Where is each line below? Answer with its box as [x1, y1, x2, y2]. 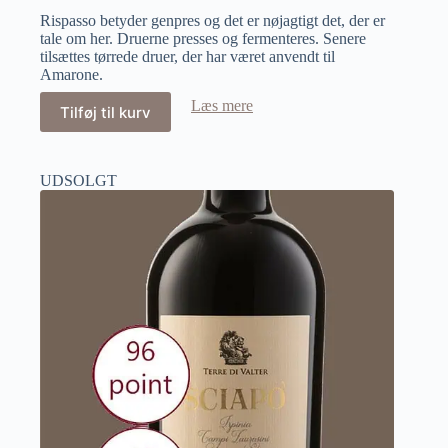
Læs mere [191, 97, 253, 115]
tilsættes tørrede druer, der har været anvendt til [40, 48, 335, 66]
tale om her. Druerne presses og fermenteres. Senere [40, 30, 366, 48]
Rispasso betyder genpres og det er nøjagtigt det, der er [40, 12, 385, 30]
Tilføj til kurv [60, 102, 151, 122]
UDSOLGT [40, 172, 117, 190]
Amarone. [40, 66, 103, 84]
